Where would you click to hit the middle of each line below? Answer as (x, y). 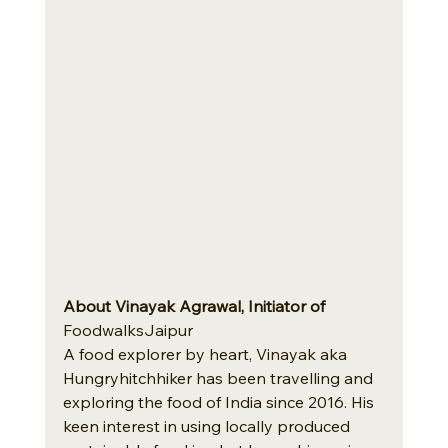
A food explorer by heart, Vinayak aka (206, 353)
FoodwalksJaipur (127, 329)
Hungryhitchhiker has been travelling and (219, 377)
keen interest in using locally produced (208, 425)
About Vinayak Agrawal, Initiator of (193, 305)
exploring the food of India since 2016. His (220, 401)
